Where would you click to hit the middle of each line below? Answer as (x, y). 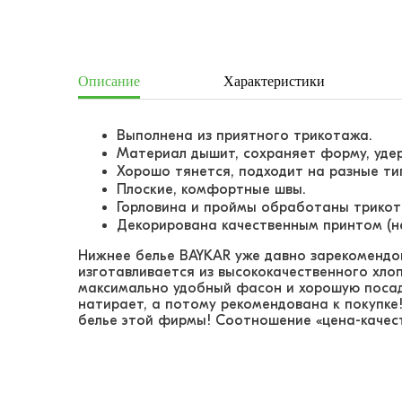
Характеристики (275, 81)
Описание (109, 81)
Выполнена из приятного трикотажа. (245, 135)
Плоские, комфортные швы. (211, 189)
